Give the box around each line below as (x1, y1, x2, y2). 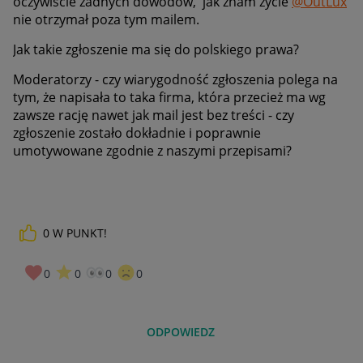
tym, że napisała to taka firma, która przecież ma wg (13, 88, 326, 106)
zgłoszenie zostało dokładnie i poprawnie (13, 123, 261, 142)
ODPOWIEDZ (147, 324, 216, 340)
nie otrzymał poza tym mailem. (13, 10, 199, 28)
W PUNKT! (53, 224, 107, 241)
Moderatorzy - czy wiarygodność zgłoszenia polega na (13, 70, 338, 88)
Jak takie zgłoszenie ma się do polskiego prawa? (13, 40, 299, 58)
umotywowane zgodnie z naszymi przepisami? (13, 141, 292, 160)
